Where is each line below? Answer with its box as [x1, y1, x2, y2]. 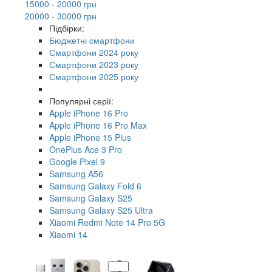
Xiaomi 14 [49, 228, 87, 240]
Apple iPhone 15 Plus [49, 131, 131, 143]
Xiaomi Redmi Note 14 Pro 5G [49, 216, 165, 228]
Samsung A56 [49, 167, 103, 180]
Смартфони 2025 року [49, 70, 138, 83]
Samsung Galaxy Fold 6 [49, 179, 141, 192]
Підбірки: [49, 21, 84, 34]
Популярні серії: [49, 94, 114, 107]
